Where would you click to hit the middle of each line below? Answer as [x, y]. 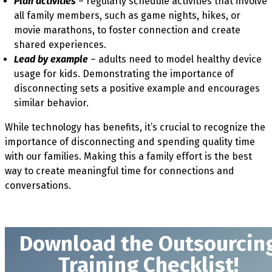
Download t [74, 243]
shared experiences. [60, 44]
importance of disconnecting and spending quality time [130, 141]
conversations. [38, 185]
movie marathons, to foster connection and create [127, 30]
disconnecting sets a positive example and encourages [137, 88]
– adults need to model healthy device [175, 59]
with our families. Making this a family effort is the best [128, 156]
